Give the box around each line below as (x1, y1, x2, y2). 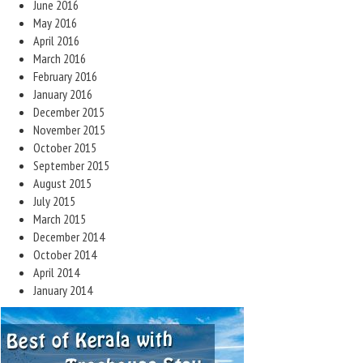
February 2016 (33, 68, 97, 84)
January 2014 (33, 282, 92, 298)
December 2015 (33, 104, 105, 120)
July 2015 (33, 193, 75, 209)
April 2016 (33, 32, 79, 49)
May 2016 (33, 15, 77, 31)
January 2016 (33, 86, 92, 102)
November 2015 (33, 122, 105, 138)
